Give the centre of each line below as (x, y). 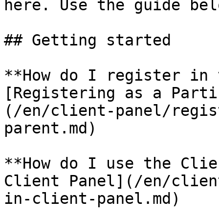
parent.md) (50, 128)
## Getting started (88, 40)
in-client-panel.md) (92, 198)
